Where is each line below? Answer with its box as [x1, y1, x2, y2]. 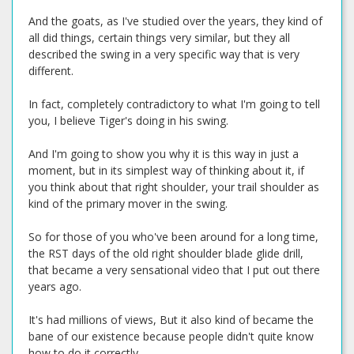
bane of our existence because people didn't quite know [28, 329, 314, 344]
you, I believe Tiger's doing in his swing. [28, 113, 228, 128]
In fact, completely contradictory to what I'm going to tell [28, 96, 320, 111]
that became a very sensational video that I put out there [28, 262, 320, 277]
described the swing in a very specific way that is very [28, 47, 299, 62]
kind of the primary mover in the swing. [28, 196, 228, 211]
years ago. [28, 279, 81, 294]
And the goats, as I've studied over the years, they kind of [28, 13, 322, 28]
